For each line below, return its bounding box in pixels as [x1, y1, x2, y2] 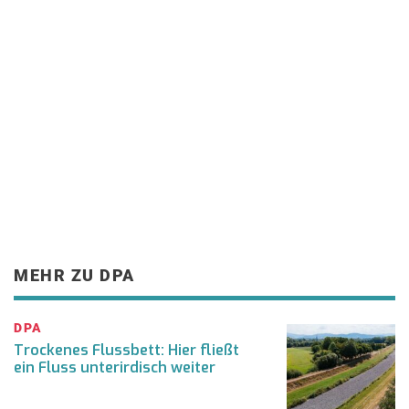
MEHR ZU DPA [14, 266, 135, 285]
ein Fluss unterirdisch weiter [14, 358, 215, 377]
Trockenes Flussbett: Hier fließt [14, 341, 239, 360]
